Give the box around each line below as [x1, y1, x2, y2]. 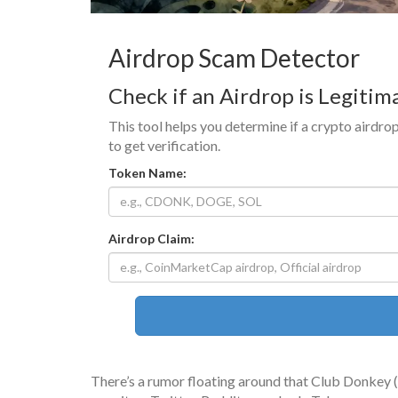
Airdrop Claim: [108, 230, 195, 246]
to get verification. [108, 136, 220, 154]
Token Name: [108, 164, 187, 180]
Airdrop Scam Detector [108, 42, 360, 73]
